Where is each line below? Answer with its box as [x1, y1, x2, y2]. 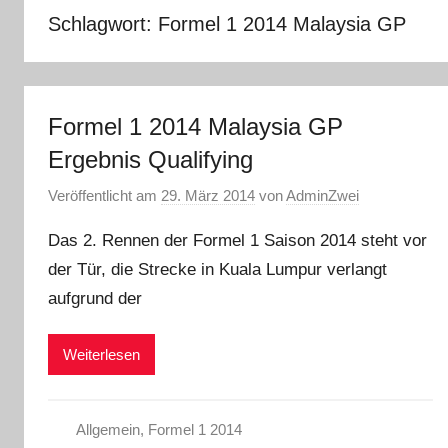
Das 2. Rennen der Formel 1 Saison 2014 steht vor [48, 231, 427, 250]
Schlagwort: [48, 12, 158, 35]
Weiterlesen [63, 345, 140, 363]
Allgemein [75, 421, 140, 439]
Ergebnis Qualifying [48, 145, 253, 173]
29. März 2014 [161, 187, 255, 204]
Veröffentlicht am [48, 187, 161, 204]
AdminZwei [286, 187, 359, 204]
